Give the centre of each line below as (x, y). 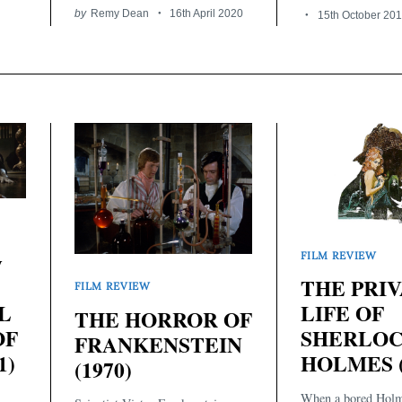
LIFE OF (342, 314)
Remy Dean (119, 13)
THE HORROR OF (163, 319)
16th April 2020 (207, 13)
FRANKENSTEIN (158, 344)
